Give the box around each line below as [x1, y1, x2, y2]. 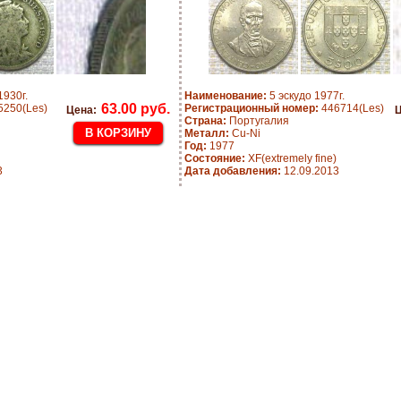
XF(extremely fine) [245, 152, 337, 165]
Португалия [226, 115, 289, 127]
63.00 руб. [101, 101, 170, 116]
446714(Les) [319, 102, 384, 115]
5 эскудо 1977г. [267, 90, 345, 102]
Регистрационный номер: [184, 102, 319, 115]
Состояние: [184, 152, 245, 165]
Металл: [184, 127, 229, 140]
